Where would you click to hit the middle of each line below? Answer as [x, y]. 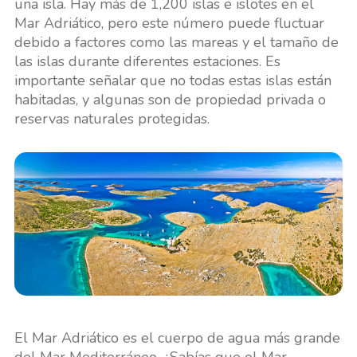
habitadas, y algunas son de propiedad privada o [170, 100]
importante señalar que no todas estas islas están [173, 81]
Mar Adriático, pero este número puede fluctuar [169, 24]
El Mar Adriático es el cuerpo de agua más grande [177, 337]
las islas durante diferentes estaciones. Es [147, 62]
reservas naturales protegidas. [112, 119]
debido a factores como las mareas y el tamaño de [176, 43]
